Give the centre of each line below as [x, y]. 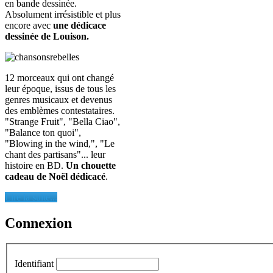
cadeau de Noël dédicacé [55, 176]
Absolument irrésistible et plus [63, 14]
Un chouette [91, 165]
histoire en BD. [35, 165]
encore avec [28, 25]
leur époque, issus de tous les [60, 88]
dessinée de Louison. [47, 36]
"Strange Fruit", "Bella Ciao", [62, 121]
